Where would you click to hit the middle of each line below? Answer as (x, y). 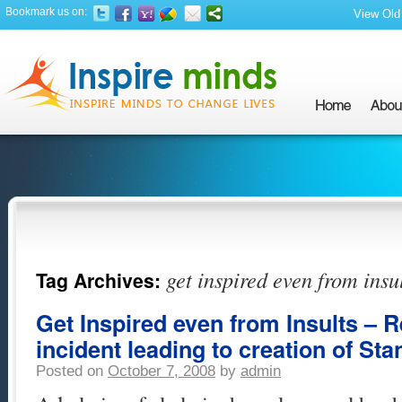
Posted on (70, 371)
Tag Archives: (101, 280)
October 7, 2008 (162, 371)
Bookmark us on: (47, 12)
